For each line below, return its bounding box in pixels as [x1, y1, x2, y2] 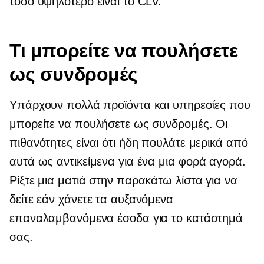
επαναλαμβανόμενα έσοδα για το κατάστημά [9, 212, 243, 225]
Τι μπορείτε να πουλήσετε [9, 39, 238, 62]
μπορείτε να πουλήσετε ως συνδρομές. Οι [9, 117, 228, 131]
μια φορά [159, 155, 206, 169]
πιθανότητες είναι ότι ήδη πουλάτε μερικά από [9, 136, 248, 150]
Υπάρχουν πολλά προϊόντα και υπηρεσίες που [9, 98, 250, 112]
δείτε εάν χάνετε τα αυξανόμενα [9, 193, 173, 206]
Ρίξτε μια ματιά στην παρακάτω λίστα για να [9, 174, 237, 187]
